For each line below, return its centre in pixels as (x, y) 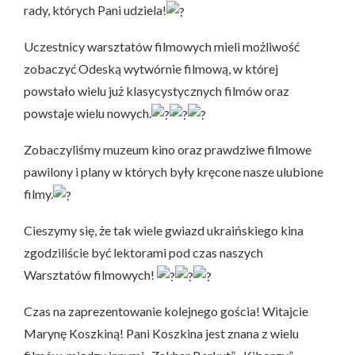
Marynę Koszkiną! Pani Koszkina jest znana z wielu (161, 333)
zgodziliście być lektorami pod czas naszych (143, 252)
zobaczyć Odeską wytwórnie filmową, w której (151, 68)
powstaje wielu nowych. (88, 113)
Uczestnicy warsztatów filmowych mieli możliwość (162, 46)
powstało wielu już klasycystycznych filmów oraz (157, 90)
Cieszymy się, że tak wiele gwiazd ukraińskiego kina (164, 230)
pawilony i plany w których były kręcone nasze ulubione (174, 171)
